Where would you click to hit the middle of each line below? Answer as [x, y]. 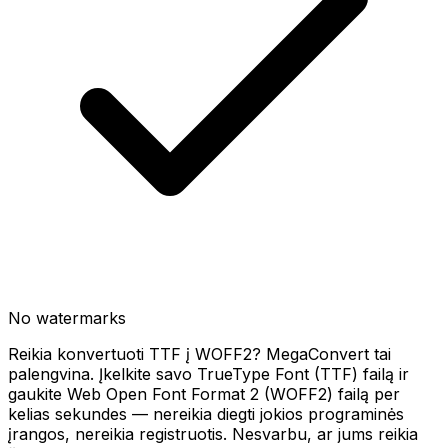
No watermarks [67, 318]
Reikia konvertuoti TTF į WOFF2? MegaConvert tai [199, 354]
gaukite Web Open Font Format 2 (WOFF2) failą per [204, 394]
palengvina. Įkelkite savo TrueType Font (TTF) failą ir [208, 374]
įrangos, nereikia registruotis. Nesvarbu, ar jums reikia [213, 434]
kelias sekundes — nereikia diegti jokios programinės [206, 414]
